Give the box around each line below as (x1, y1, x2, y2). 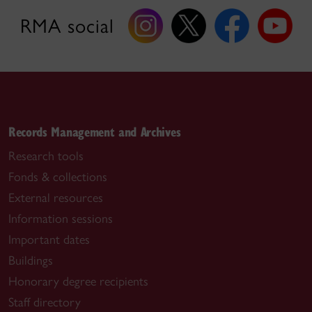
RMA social (19, 14, 114, 38)
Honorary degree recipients (8, 274, 148, 289)
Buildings (8, 253, 53, 268)
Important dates (8, 232, 90, 247)
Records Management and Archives (8, 123, 181, 140)
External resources (8, 190, 103, 205)
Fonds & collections (8, 169, 107, 185)
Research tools (8, 148, 84, 164)
